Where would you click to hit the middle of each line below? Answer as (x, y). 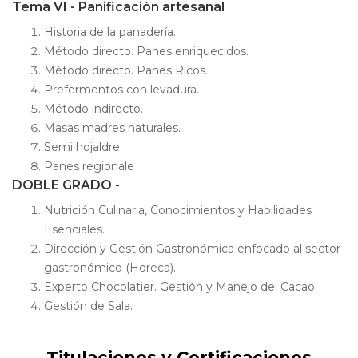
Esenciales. (74, 230)
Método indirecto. (93, 109)
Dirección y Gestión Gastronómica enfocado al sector (192, 249)
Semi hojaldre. (83, 147)
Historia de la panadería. (110, 32)
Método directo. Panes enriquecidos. (146, 52)
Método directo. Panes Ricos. (126, 71)
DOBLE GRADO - (66, 185)
